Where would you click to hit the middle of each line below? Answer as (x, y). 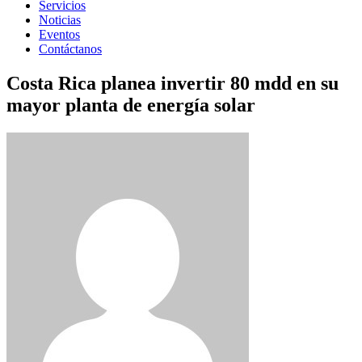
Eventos (59, 34)
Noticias (60, 20)
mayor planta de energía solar (131, 105)
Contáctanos (70, 49)
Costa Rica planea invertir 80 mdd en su (173, 83)
